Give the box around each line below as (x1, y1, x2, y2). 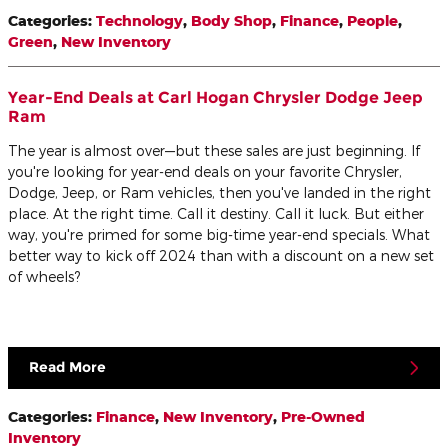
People (347, 12, 398, 30)
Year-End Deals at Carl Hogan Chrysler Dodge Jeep (8, 88, 423, 108)
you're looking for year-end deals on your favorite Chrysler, (8, 163, 402, 181)
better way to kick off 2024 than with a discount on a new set (8, 247, 434, 265)
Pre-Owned (281, 407, 365, 425)
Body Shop (191, 12, 272, 30)
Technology (96, 12, 183, 30)
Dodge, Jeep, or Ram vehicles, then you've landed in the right (8, 184, 431, 202)
